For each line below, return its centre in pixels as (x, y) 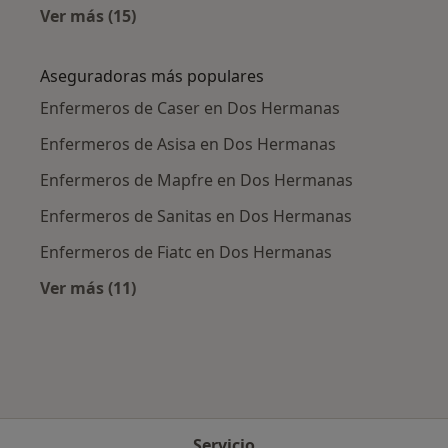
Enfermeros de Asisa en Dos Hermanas (188, 143)
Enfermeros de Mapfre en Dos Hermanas (196, 179)
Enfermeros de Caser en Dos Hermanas (190, 107)
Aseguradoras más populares (152, 75)
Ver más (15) (88, 15)
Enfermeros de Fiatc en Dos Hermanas (186, 251)
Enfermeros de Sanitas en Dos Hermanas (196, 215)
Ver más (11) (88, 287)
